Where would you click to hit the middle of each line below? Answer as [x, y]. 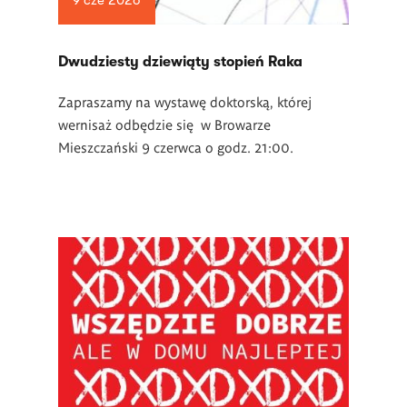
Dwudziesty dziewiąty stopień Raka [180, 62]
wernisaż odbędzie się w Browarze [164, 124]
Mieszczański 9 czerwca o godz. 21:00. [176, 147]
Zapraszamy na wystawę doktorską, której [185, 101]
